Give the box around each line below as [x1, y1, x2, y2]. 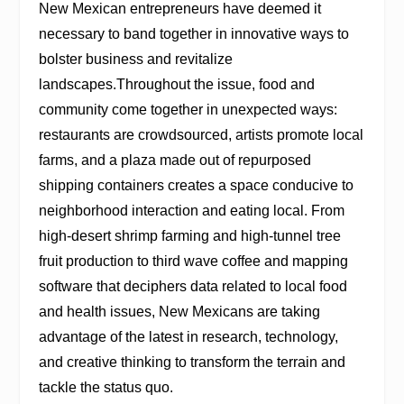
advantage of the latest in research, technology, [38, 329, 338, 345]
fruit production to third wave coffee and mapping [38, 253, 348, 270]
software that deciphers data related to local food [38, 279, 347, 295]
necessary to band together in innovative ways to [38, 26, 349, 42]
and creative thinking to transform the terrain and [38, 354, 345, 371]
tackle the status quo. [38, 380, 173, 396]
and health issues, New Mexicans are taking [38, 304, 320, 320]
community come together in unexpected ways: [38, 102, 337, 118]
